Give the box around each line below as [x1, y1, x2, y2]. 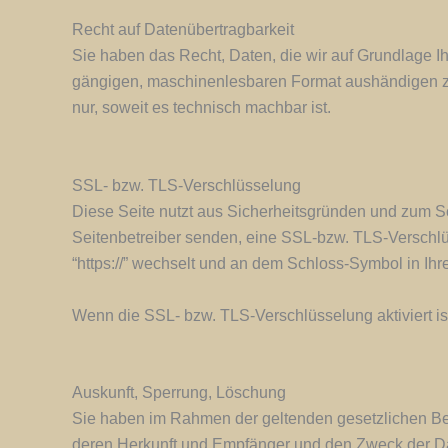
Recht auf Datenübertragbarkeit [72, 21, 294, 39]
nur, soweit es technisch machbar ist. [72, 99, 331, 117]
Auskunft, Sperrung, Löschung [72, 384, 286, 402]
